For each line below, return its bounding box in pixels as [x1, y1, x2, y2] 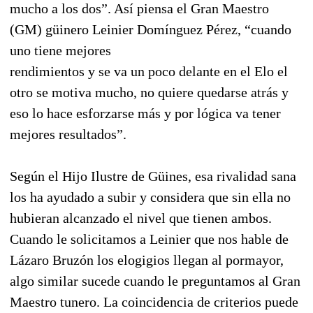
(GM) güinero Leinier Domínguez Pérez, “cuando [10, 21, 291, 37]
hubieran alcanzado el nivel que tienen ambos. [10, 210, 272, 226]
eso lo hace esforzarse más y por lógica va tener [10, 105, 281, 121]
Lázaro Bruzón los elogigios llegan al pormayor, [10, 252, 284, 268]
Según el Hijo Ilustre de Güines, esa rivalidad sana [10, 168, 296, 184]
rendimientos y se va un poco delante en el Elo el [10, 63, 288, 79]
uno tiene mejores [10, 42, 111, 58]
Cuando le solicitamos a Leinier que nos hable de [10, 231, 289, 247]
